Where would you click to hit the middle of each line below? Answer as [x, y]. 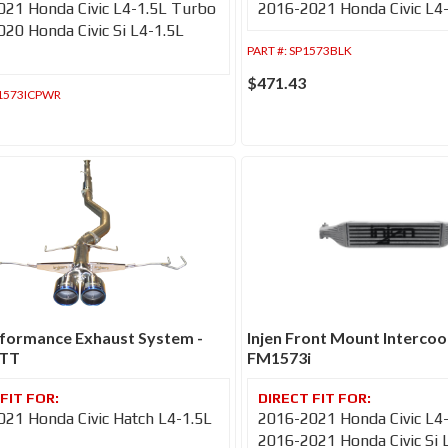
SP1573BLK [320, 50]
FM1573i [278, 357]
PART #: [267, 50]
